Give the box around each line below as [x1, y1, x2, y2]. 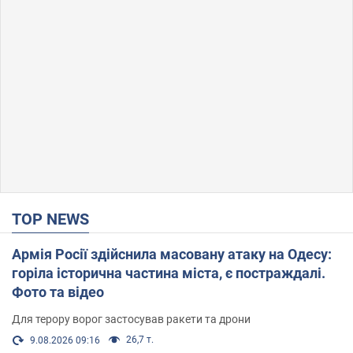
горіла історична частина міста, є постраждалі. [12, 264, 325, 281]
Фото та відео [12, 283, 104, 300]
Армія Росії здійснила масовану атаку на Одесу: [12, 245, 332, 262]
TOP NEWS [21, 209, 89, 229]
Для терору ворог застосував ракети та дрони [12, 312, 251, 325]
